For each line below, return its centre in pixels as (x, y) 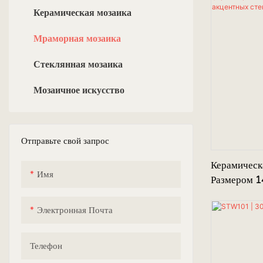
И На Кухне (235, 239)
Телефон (46, 246)
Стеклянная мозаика (78, 64)
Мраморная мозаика (77, 38)
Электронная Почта (75, 210)
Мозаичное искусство (79, 90)
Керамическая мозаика (82, 13)
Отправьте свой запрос (65, 141)
